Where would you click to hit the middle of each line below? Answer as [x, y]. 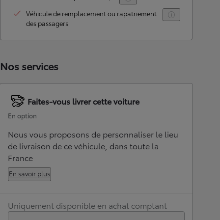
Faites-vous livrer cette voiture [83, 101]
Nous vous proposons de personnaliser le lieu [93, 134]
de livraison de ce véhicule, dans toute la [83, 146]
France [20, 157]
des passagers [47, 23]
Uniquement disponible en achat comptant [87, 205]
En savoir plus [29, 173]
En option [22, 115]
